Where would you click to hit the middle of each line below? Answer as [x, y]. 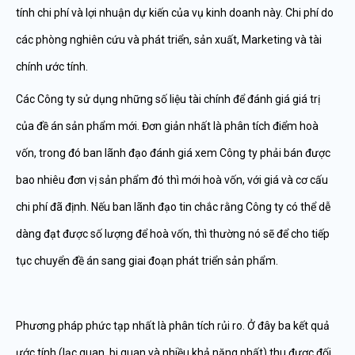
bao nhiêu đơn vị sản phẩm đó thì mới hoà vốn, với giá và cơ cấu [172, 180]
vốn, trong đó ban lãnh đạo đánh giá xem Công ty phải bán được [173, 153]
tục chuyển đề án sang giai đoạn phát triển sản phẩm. [147, 261]
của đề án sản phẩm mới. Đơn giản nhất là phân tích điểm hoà [167, 126]
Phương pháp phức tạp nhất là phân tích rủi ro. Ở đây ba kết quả [173, 326]
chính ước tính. [52, 67]
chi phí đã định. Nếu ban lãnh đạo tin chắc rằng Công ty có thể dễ [173, 207]
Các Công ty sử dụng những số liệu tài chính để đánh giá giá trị [168, 99]
